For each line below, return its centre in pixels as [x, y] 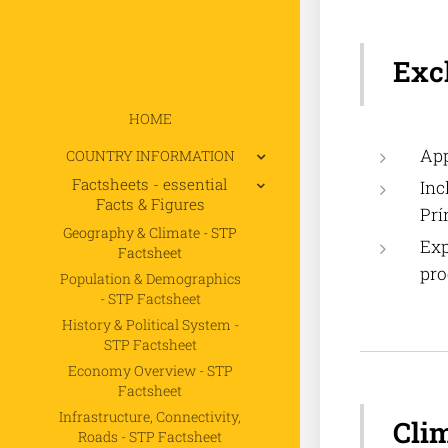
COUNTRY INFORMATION [150, 155]
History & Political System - [150, 324]
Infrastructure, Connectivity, [150, 416]
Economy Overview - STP [150, 370]
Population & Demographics [150, 278]
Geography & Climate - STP [150, 232]
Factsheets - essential [150, 183]
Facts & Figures [150, 203]
